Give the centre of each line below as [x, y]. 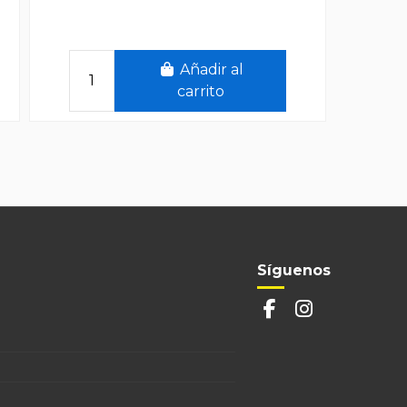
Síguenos [294, 270]
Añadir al [211, 69]
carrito [200, 91]
